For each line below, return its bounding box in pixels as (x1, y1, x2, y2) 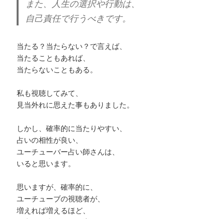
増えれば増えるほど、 (17, 205, 90, 215)
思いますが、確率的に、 (17, 181, 98, 192)
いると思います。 (17, 158, 76, 168)
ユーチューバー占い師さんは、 (17, 146, 120, 156)
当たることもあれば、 (17, 52, 90, 63)
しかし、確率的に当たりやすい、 (17, 123, 127, 133)
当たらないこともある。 (17, 64, 98, 74)
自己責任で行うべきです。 (25, 12, 131, 24)
